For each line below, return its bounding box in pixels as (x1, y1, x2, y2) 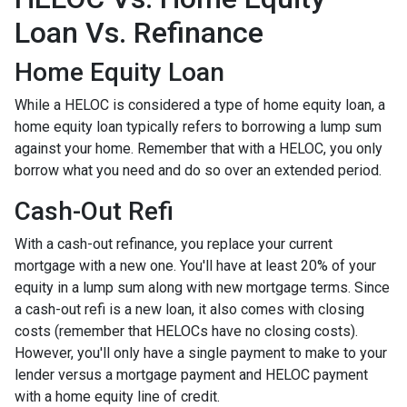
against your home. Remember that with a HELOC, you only (15, 140, 382, 158)
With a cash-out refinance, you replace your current (15, 235, 333, 253)
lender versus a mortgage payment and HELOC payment (15, 366, 368, 384)
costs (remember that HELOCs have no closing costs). (15, 323, 358, 341)
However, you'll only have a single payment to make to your (15, 344, 387, 362)
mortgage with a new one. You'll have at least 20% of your (15, 257, 376, 275)
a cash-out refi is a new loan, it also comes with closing (15, 301, 364, 319)
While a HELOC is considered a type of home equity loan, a (15, 96, 385, 114)
